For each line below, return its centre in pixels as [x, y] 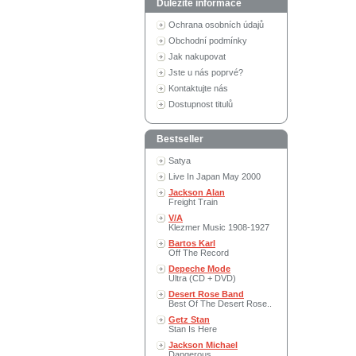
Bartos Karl [192, 243]
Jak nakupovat [197, 56]
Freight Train [193, 202]
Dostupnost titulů [201, 104]
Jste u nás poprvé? [206, 72]
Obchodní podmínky [208, 41]
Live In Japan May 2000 [215, 176]
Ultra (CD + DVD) [202, 278]
